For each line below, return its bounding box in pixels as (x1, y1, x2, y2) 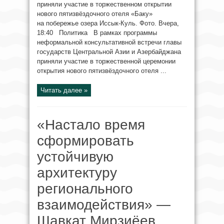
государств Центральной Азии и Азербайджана (37, 48, 181, 55)
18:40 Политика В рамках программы (37, 29, 157, 36)
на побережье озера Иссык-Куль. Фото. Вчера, (37, 19, 179, 27)
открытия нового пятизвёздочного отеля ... (37, 67, 166, 74)
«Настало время (37, 117, 145, 132)
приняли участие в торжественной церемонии (37, 57, 175, 65)
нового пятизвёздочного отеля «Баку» (37, 10, 152, 17)
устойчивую (37, 149, 113, 164)
